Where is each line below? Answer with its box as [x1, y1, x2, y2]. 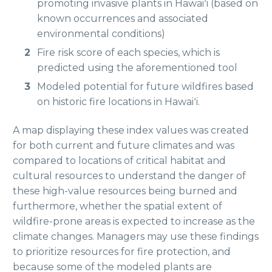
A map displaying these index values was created [13, 124, 249, 136]
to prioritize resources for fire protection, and [13, 245, 231, 257]
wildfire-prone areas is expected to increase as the [13, 215, 255, 227]
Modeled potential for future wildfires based [37, 80, 254, 92]
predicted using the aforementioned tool [37, 61, 237, 73]
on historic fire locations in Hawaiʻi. [37, 95, 200, 107]
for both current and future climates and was [13, 139, 234, 151]
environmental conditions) [37, 27, 165, 39]
